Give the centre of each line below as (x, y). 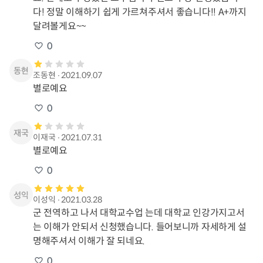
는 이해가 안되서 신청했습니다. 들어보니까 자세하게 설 (140, 227)
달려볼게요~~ (60, 26)
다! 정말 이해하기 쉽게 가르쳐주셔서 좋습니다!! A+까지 (140, 12)
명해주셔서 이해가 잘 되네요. (89, 241)
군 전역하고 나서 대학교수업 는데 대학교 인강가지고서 (139, 213)
